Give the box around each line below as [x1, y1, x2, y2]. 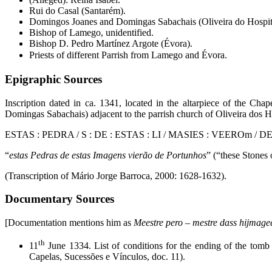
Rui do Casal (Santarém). [29, 5, 126, 16]
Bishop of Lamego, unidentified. [29, 27, 154, 38]
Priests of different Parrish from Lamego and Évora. [29, 50, 227, 61]
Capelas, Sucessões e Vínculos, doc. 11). [29, 251, 185, 262]
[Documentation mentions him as [5, 217, 134, 228]
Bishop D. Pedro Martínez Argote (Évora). [29, 38, 192, 49]
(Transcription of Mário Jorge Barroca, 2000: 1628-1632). [5, 170, 226, 181]
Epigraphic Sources [5, 72, 102, 86]
